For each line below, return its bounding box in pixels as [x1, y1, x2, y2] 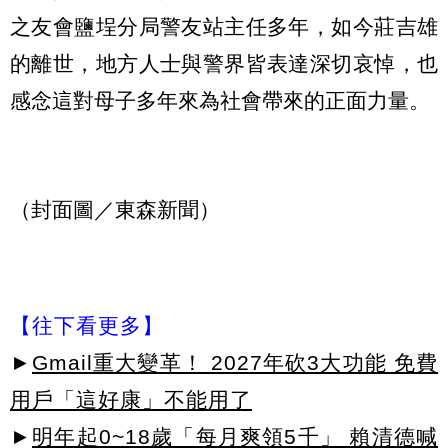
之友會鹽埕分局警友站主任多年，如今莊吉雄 [10, 15, 438, 39]
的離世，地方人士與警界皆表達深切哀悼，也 [10, 52, 438, 76]
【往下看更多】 [10, 313, 164, 337]
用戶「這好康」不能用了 [10, 387, 252, 411]
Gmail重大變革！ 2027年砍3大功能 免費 [32, 350, 438, 374]
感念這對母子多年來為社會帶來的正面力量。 [10, 89, 430, 113]
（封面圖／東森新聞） [10, 198, 220, 222]
